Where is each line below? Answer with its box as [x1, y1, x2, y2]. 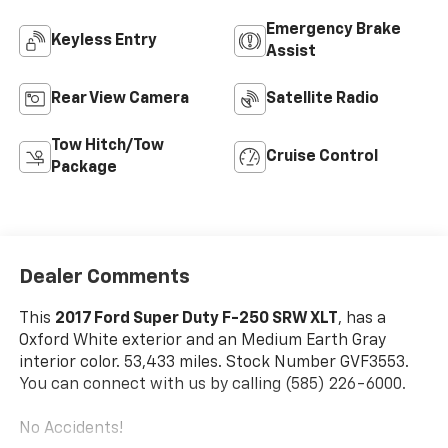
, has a [337, 310, 386, 327]
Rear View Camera [50, 90, 189, 107]
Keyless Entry [50, 32, 157, 49]
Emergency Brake [266, 21, 401, 38]
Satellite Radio [266, 90, 379, 107]
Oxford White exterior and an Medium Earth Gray [18, 332, 386, 349]
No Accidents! [18, 420, 123, 437]
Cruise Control [266, 148, 378, 165]
